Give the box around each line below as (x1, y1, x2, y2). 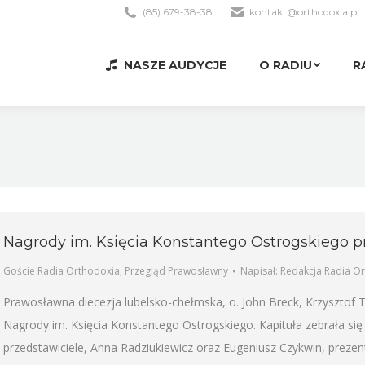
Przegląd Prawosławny (125, 264, 228, 278)
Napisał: (240, 264, 280, 278)
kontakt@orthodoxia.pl (249, 6, 359, 18)
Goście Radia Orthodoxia (3, 264, 120, 278)
